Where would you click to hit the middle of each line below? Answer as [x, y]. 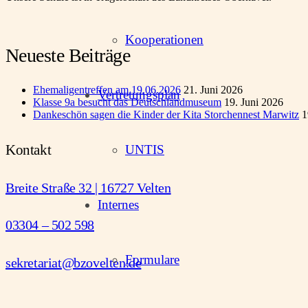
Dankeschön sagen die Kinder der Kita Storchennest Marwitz [166, 114]
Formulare [152, 259]
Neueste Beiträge [68, 55]
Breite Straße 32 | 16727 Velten [88, 187]
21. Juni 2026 [213, 89]
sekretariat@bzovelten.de [74, 263]
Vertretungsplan [139, 94]
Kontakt [29, 150]
